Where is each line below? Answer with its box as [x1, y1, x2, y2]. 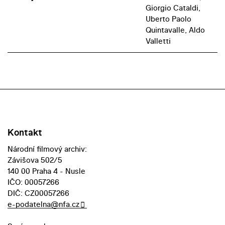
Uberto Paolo [145, 14, 191, 25]
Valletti [145, 36, 171, 47]
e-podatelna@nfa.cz [8, 199, 79, 210]
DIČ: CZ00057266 [8, 188, 69, 199]
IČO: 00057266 [8, 177, 59, 188]
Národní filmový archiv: [8, 144, 87, 155]
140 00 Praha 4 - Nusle [8, 166, 85, 177]
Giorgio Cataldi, [145, 3, 200, 14]
